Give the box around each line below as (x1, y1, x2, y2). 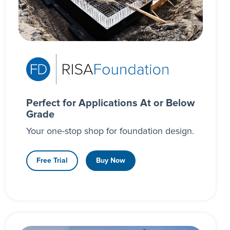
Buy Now (95, 157, 125, 165)
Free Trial (36, 157, 68, 165)
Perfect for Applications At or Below (26, 98, 195, 109)
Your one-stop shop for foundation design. (26, 127, 194, 137)
